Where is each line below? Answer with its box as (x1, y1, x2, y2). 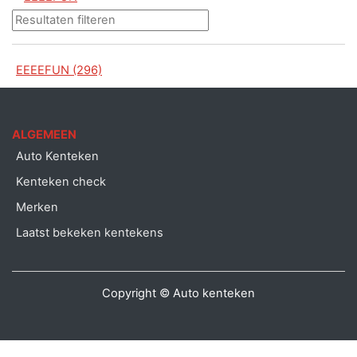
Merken (16, 199, 58, 214)
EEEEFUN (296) (16, 62, 102, 77)
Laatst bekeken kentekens (16, 225, 163, 240)
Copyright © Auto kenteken (102, 285, 255, 300)
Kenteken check (16, 174, 106, 189)
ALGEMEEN (12, 127, 76, 142)
